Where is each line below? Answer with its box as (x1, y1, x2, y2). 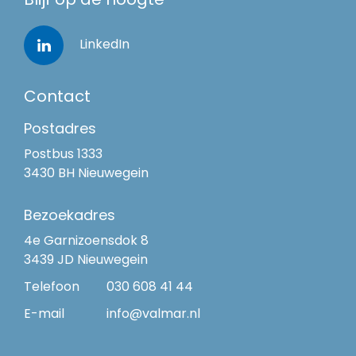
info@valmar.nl (106, 308, 200, 321)
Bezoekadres (24, 209, 115, 224)
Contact (24, 90, 91, 106)
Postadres (24, 122, 96, 137)
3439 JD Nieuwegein (24, 254, 148, 267)
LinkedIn (79, 39, 130, 52)
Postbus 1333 (24, 149, 103, 161)
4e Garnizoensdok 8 (24, 235, 149, 248)
